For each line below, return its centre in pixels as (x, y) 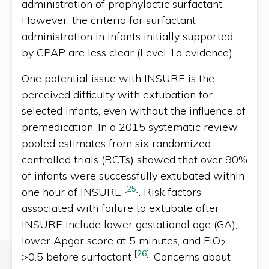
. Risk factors (170, 192)
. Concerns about (190, 256)
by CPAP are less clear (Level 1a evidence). (128, 52)
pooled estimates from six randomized (116, 143)
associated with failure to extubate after (120, 208)
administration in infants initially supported (127, 36)
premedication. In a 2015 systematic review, (130, 127)
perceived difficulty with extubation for (117, 94)
